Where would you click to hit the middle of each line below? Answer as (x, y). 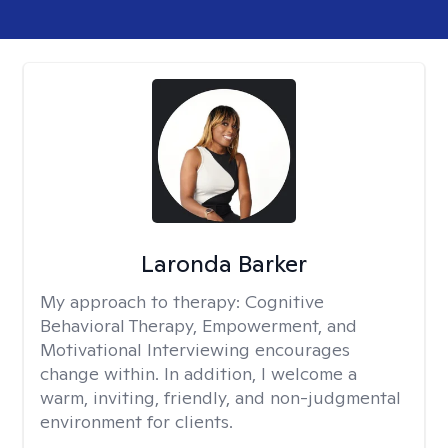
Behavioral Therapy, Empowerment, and (198, 325)
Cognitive (284, 301)
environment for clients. (136, 421)
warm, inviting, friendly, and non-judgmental (220, 397)
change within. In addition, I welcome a (198, 373)
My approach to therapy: (142, 301)
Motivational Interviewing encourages (195, 349)
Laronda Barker (223, 263)
